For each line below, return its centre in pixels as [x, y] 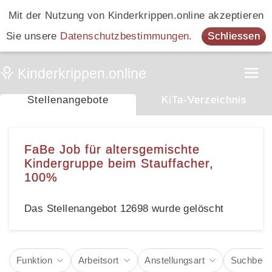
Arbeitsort [98, 260]
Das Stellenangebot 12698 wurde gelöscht [124, 209]
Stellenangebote [68, 100]
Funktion [34, 260]
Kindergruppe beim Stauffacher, [119, 164]
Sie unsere [33, 36]
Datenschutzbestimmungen [125, 36]
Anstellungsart [175, 260]
